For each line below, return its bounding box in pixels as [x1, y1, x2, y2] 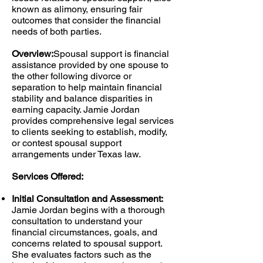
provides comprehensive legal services [12, 115, 174, 126]
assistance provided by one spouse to [12, 59, 168, 70]
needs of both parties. [12, 26, 102, 37]
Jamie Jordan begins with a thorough [12, 204, 165, 215]
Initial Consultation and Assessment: [12, 193, 163, 204]
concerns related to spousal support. [12, 238, 162, 249]
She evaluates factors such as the [12, 249, 151, 260]
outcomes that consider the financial [12, 15, 161, 26]
